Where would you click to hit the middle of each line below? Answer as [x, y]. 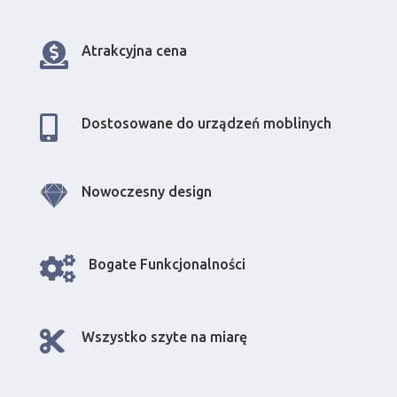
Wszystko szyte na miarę [164, 337]
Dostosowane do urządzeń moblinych [206, 124]
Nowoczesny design [146, 192]
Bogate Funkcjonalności [167, 265]
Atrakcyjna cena [134, 51]
